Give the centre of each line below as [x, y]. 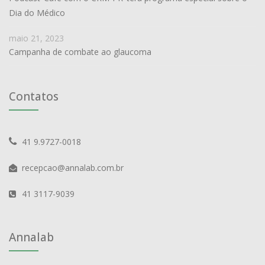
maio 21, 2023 [36, 38]
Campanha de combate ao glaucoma [80, 52]
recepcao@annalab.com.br [73, 167]
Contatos [34, 97]
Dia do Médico [37, 13]
